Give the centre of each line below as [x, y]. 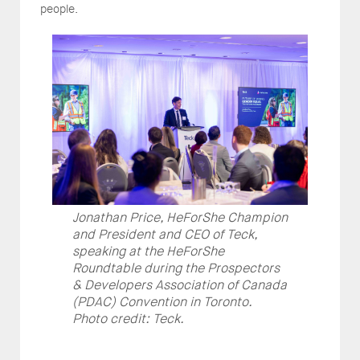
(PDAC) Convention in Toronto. [164, 301]
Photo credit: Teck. [128, 318]
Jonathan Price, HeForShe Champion [180, 217]
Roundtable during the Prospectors [176, 268]
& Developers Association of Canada [180, 284]
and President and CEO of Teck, [165, 234]
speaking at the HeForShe [148, 251]
